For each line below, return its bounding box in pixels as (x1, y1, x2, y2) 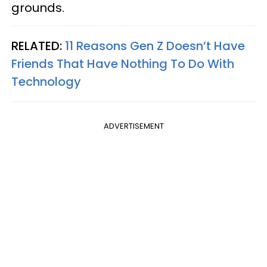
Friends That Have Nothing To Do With (11, 55, 234, 73)
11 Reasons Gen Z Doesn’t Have (65, 38, 245, 55)
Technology (11, 73, 81, 91)
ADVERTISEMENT (103, 120, 164, 132)
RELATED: (11, 38, 65, 55)
